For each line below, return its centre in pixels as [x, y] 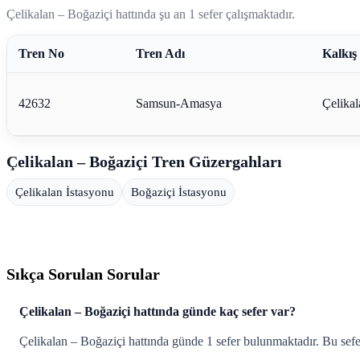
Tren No [41, 53]
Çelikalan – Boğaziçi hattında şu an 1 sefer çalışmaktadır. [151, 14]
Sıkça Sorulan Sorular [83, 274]
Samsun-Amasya [178, 103]
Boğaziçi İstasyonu [178, 192]
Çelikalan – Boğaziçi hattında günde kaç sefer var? [157, 312]
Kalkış [339, 53]
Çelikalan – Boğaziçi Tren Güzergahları [144, 161]
